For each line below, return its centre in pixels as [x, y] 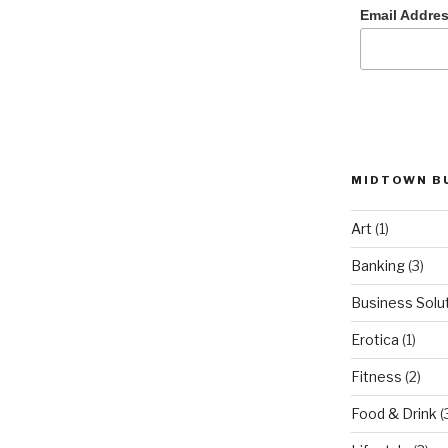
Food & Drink [393, 414]
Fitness [376, 377]
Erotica [374, 340]
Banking [377, 266]
